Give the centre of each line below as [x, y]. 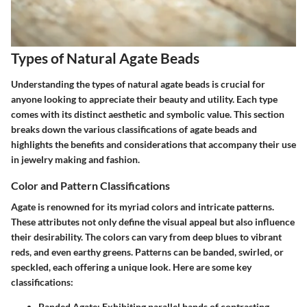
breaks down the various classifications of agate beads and [134, 129]
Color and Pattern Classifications [90, 185]
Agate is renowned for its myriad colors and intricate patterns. [143, 207]
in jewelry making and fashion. [75, 159]
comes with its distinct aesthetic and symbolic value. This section [148, 114]
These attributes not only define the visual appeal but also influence [153, 222]
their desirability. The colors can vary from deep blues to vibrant [146, 237]
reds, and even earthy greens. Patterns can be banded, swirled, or [147, 252]
